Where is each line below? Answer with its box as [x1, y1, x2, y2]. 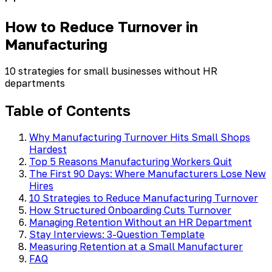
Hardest [29, 143, 67, 155]
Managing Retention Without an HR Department [29, 216, 252, 228]
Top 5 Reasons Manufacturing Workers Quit [29, 155, 232, 168]
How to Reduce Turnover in [5, 18, 198, 35]
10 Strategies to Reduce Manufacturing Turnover [29, 191, 258, 204]
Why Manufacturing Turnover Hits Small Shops [29, 131, 250, 143]
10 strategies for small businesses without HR [5, 64, 217, 77]
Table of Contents [5, 101, 131, 119]
